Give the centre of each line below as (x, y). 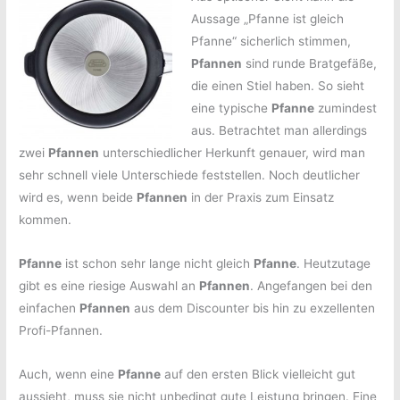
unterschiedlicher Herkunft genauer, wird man (233, 153)
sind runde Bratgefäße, (309, 64)
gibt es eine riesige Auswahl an (109, 286)
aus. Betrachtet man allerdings (279, 131)
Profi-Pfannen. (61, 331)
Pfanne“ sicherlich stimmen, (271, 42)
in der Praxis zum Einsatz (261, 198)
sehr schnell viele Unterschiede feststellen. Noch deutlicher (190, 175)
